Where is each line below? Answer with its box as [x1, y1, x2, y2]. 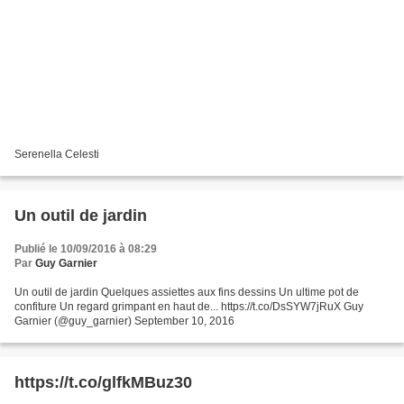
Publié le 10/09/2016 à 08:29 [14, 243, 157, 256]
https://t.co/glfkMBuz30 [14, 373, 192, 392]
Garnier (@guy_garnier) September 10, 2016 [14, 315, 234, 328]
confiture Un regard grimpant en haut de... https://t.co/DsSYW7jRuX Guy [14, 300, 363, 314]
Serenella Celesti [14, 148, 99, 161]
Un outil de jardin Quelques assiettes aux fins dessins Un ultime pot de [14, 286, 359, 299]
